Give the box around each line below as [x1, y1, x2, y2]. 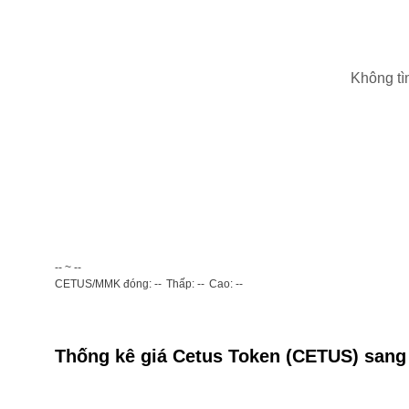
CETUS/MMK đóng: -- [55, 278, 162, 290]
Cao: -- [209, 278, 243, 290]
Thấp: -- [166, 278, 204, 290]
